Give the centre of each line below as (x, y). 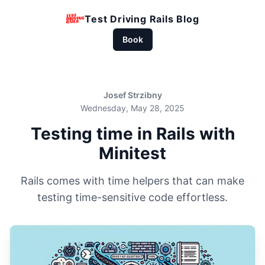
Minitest (132, 153)
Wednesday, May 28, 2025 (132, 108)
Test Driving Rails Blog (142, 19)
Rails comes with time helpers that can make (132, 181)
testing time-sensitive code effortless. (132, 197)
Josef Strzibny (132, 95)
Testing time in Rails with (132, 134)
